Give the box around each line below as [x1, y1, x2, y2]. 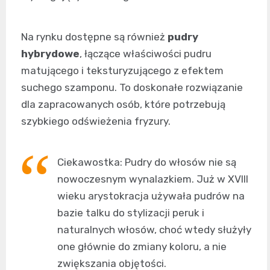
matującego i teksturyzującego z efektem [21, 64, 224, 77]
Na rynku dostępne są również [21, 30, 168, 43]
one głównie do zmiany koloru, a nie [57, 240, 227, 253]
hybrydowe [21, 47, 80, 60]
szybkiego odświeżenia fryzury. [21, 115, 171, 127]
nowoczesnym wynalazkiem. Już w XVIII [57, 172, 248, 185]
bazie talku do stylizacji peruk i [57, 206, 204, 219]
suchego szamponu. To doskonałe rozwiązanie [21, 81, 243, 93]
